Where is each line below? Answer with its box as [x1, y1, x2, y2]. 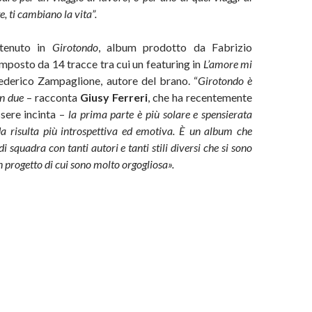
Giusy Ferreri [80, 91, 148, 104]
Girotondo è [197, 74, 252, 87]
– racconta [26, 91, 80, 104]
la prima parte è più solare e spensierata [65, 107, 252, 120]
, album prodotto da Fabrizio [97, 40, 253, 54]
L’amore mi [203, 57, 253, 70]
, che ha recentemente [148, 91, 252, 104]
